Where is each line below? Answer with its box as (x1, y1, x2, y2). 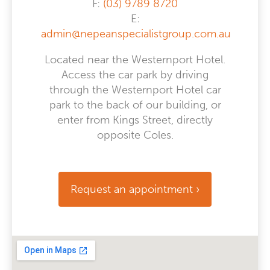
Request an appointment (71, 182, 196, 196)
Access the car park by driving (61, 67, 209, 81)
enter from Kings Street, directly (57, 113, 213, 127)
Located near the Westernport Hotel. (45, 52, 225, 66)
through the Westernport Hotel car (49, 83, 221, 96)
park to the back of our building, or (49, 98, 221, 111)
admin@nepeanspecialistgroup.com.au (41, 27, 231, 40)
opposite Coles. (96, 128, 174, 142)
